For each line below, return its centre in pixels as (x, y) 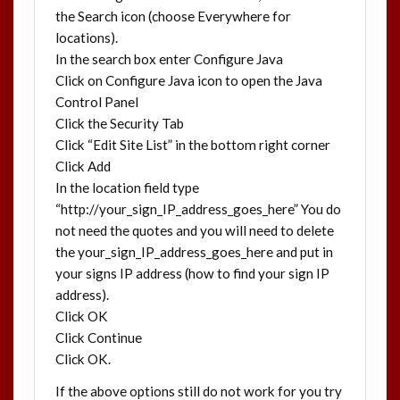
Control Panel (96, 102)
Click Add (83, 167)
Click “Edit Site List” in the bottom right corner (192, 145)
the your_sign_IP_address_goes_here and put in (194, 252)
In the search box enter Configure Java (169, 59)
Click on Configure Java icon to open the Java (188, 81)
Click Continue (98, 338)
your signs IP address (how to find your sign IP (192, 274)
